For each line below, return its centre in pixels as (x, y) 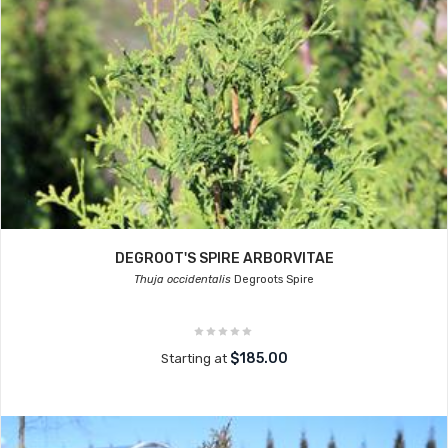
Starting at (195, 358)
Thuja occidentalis (182, 279)
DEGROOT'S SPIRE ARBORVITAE (224, 258)
